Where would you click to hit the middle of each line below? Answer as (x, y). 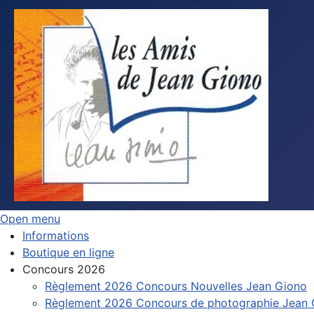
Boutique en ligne (68, 252)
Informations (56, 235)
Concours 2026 (64, 269)
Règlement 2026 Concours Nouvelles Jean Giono (176, 286)
